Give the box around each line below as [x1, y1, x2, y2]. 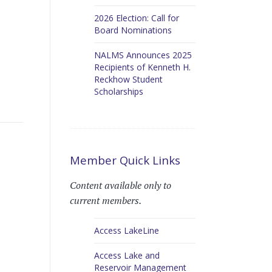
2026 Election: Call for [93, 12, 179, 24]
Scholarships [93, 85, 143, 97]
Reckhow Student [93, 73, 163, 85]
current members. [69, 194, 141, 208]
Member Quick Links [69, 152, 180, 168]
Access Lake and [93, 249, 160, 261]
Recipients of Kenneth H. [93, 61, 191, 73]
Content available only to [69, 178, 171, 192]
